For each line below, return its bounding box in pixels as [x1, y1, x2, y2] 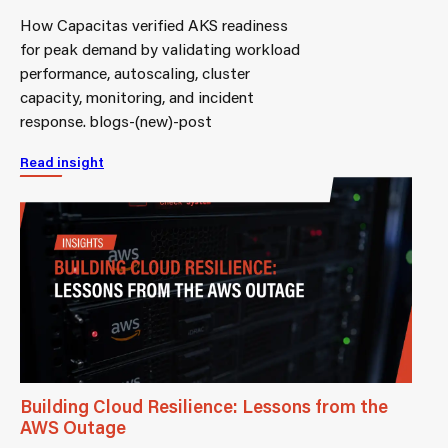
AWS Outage [20, 415, 126, 440]
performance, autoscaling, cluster [20, 62, 250, 84]
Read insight [20, 153, 104, 172]
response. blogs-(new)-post [20, 110, 212, 132]
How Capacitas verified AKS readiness [20, 14, 288, 36]
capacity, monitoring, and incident [20, 86, 254, 108]
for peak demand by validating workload [20, 38, 300, 60]
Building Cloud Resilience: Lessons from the [20, 394, 388, 419]
